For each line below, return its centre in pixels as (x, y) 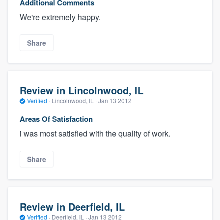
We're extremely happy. (60, 17)
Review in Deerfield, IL (72, 206)
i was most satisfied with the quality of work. (95, 134)
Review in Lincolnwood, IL (82, 90)
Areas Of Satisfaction (56, 119)
